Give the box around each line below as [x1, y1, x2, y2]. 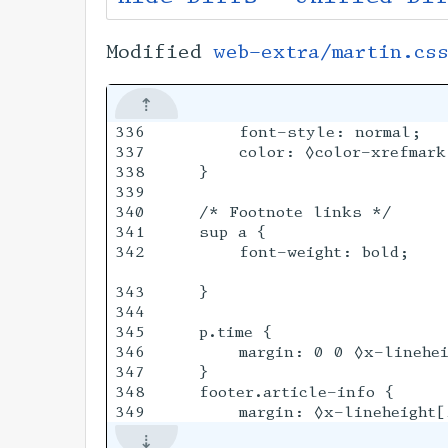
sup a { [158, 221, 266, 241]
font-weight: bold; [158, 241, 409, 261]
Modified [106, 40, 214, 65]
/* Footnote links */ [158, 201, 392, 221]
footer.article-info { [158, 381, 394, 401]
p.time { [158, 321, 272, 341]
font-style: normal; [158, 121, 421, 141]
